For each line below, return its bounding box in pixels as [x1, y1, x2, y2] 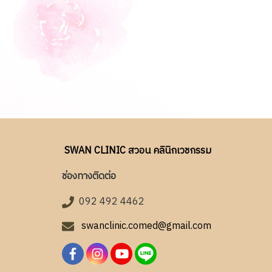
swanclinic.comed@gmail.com [81, 218, 211, 234]
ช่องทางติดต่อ [62, 168, 116, 185]
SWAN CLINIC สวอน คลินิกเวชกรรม [62, 143, 211, 159]
